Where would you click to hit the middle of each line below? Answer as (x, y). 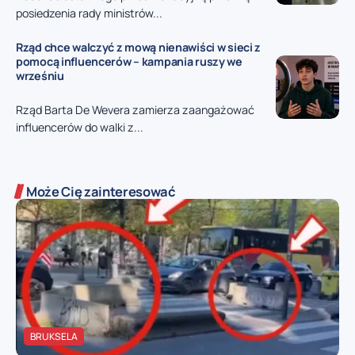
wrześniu (40, 75)
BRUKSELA (54, 337)
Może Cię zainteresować (101, 192)
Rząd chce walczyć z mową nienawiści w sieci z (139, 47)
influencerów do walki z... (80, 128)
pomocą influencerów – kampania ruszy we (129, 61)
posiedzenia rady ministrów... (89, 13)
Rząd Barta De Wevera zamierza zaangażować (135, 110)
